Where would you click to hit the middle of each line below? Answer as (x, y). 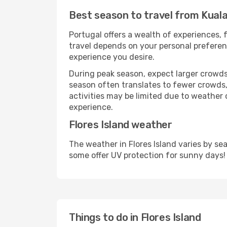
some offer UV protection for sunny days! (147, 155)
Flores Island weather (121, 125)
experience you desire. (112, 57)
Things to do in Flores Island (135, 217)
